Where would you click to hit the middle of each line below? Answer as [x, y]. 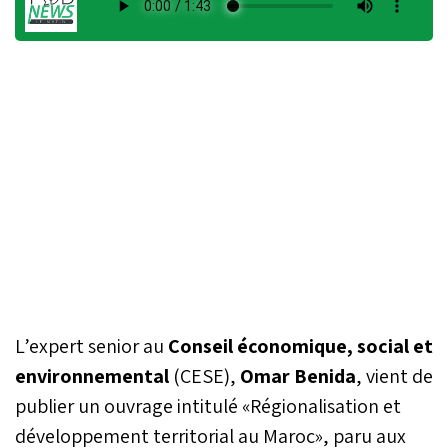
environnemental [92, 375]
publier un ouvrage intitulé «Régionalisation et [208, 405]
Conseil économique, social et [300, 345]
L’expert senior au [91, 345]
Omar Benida [298, 375]
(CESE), [204, 375]
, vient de [394, 375]
